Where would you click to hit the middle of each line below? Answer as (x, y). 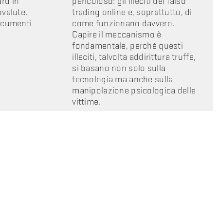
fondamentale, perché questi (127, 46)
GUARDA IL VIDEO (117, 126)
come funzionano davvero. (123, 23)
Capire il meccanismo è (117, 35)
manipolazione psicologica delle (134, 91)
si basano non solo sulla (119, 68)
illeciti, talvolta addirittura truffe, (134, 57)
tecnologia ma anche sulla (123, 79)
